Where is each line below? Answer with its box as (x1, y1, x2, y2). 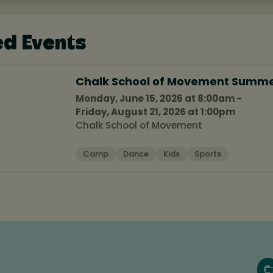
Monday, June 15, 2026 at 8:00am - (76, 91, 242, 105)
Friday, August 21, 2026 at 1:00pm (76, 105, 235, 118)
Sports (194, 147, 221, 160)
